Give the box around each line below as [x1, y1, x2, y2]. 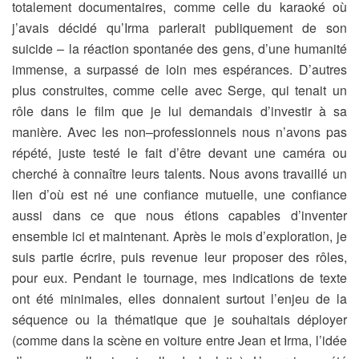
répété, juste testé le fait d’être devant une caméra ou [12, 143, 347, 162]
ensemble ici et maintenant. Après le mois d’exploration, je [12, 227, 347, 245]
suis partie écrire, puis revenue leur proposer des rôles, [12, 248, 347, 266]
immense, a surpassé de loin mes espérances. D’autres [12, 60, 347, 79]
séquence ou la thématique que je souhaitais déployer [12, 310, 347, 329]
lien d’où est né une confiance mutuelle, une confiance [12, 185, 347, 204]
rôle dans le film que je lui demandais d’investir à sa [12, 102, 347, 120]
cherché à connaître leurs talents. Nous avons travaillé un [12, 164, 347, 183]
